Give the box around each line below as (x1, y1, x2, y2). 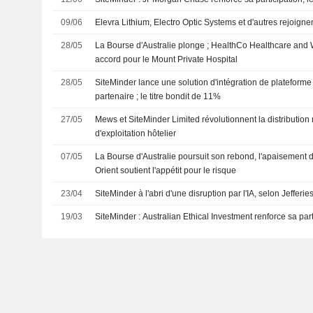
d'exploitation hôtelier (95, 129, 177, 138)
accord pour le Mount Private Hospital (95, 54, 238, 64)
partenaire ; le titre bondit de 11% (95, 92, 221, 101)
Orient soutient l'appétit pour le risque (95, 166, 237, 175)
